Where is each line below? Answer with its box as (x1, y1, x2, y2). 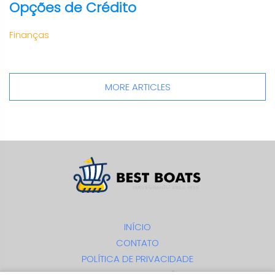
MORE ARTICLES (104, 80, 171, 93)
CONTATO (116, 236, 159, 249)
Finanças (9, 29, 49, 41)
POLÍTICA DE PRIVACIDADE (82, 252, 193, 265)
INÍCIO (124, 220, 151, 233)
